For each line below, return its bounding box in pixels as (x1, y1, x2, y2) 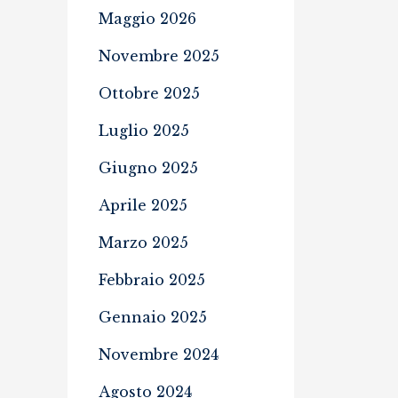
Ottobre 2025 (99, 84, 200, 102)
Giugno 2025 (99, 159, 198, 177)
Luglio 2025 (99, 122, 189, 139)
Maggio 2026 (99, 10, 196, 28)
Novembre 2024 (99, 346, 219, 363)
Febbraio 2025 (99, 271, 205, 289)
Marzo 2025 (99, 234, 188, 251)
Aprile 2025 (99, 196, 187, 214)
